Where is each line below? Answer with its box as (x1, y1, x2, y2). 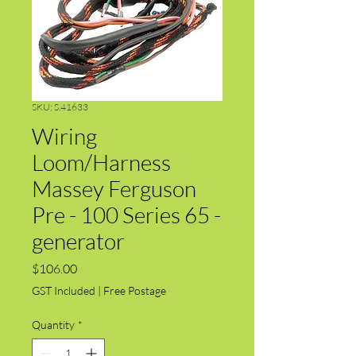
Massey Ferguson (32, 174, 196, 202)
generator (32, 226, 125, 254)
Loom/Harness (32, 148, 171, 176)
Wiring (32, 122, 97, 149)
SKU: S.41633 (32, 100, 88, 113)
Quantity (32, 317, 75, 331)
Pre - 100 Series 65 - (32, 200, 221, 228)
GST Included (32, 283, 95, 297)
